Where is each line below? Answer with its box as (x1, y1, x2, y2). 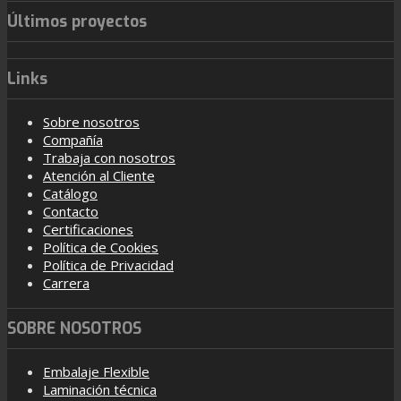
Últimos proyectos (7, 11, 147, 33)
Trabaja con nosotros (43, 148, 175, 166)
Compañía (43, 130, 103, 149)
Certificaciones (43, 219, 133, 238)
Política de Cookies (43, 237, 158, 256)
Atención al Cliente (43, 166, 155, 184)
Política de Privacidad (43, 255, 174, 274)
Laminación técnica (43, 380, 157, 398)
